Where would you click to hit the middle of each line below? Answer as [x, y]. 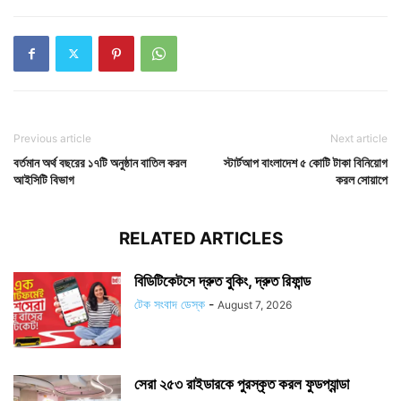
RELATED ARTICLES [200, 238]
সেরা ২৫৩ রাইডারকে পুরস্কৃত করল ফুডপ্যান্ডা [242, 384]
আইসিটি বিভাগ [44, 179]
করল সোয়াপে [362, 179]
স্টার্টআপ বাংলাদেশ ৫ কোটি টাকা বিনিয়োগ [306, 162]
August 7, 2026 [255, 304]
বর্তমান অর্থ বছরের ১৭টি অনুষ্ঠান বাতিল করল [100, 162]
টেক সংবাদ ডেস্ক [170, 303]
